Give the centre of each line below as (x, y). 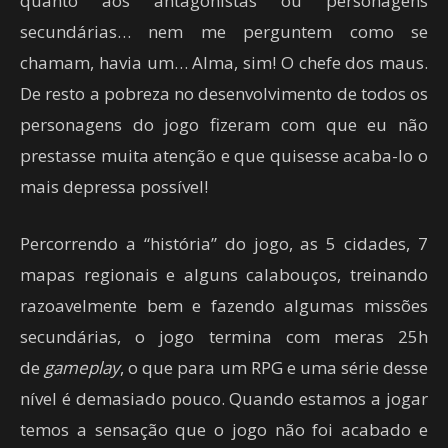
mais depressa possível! (114, 187)
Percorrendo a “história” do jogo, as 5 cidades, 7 (224, 244)
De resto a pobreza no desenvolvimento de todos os (224, 94)
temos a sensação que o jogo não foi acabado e (224, 430)
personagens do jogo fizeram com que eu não (224, 125)
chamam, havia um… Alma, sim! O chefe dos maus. (224, 63)
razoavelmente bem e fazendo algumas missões (224, 306)
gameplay (82, 368)
